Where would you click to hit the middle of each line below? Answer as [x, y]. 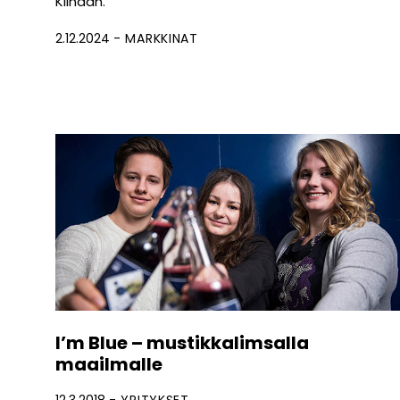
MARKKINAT [162, 39]
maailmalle [109, 365]
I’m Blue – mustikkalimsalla [182, 343]
